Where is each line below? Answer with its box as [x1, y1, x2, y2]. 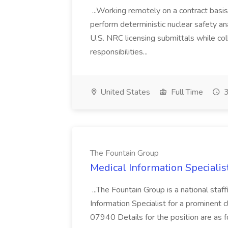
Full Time [169, 87, 203, 98]
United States [98, 87, 150, 98]
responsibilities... [90, 46, 150, 58]
